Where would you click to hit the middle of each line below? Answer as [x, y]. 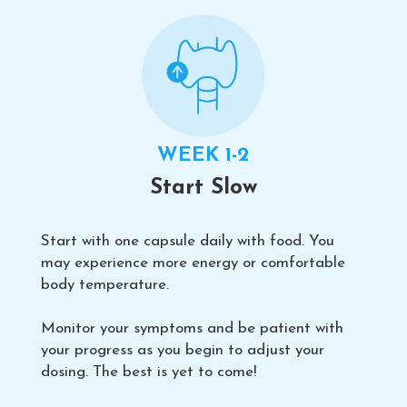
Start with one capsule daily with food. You [188, 242]
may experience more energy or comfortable [193, 263]
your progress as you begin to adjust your [183, 351]
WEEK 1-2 [203, 156]
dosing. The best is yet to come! [149, 372]
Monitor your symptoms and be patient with [192, 329]
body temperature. [105, 285]
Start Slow [203, 189]
